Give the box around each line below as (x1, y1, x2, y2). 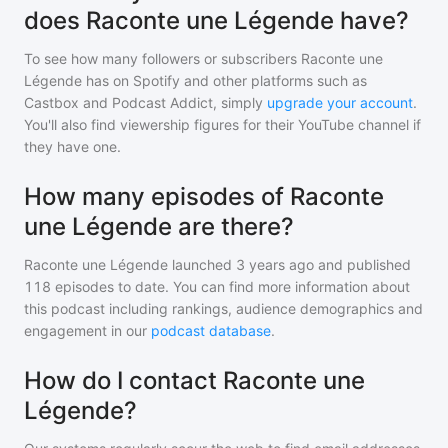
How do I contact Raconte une (24, 366, 365, 395)
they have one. (24, 138, 121, 155)
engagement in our (24, 322, 151, 339)
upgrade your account (267, 94, 413, 111)
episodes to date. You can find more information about (51, 278, 410, 295)
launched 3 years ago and (168, 256, 343, 273)
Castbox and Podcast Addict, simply (24, 94, 263, 111)
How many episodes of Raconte (24, 182, 384, 211)
